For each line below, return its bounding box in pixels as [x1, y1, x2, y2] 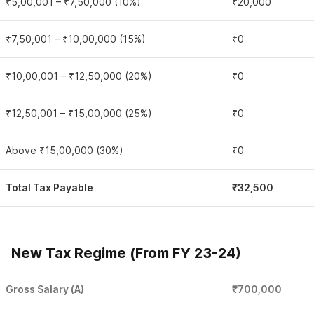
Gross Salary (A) [6, 283, 84, 295]
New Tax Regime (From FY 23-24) [11, 245, 241, 261]
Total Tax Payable [6, 182, 93, 193]
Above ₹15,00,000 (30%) [6, 144, 123, 156]
